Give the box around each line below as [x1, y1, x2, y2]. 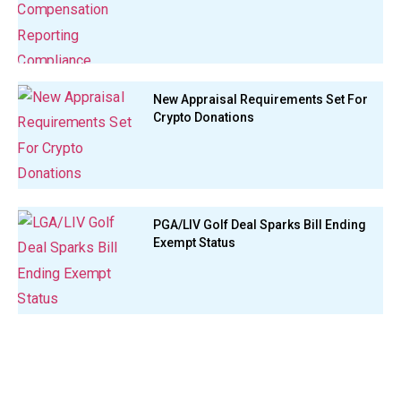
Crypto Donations [152, 109, 254, 124]
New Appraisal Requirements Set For [152, 91, 368, 107]
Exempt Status [152, 235, 235, 250]
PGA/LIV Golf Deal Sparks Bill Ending [152, 217, 366, 232]
